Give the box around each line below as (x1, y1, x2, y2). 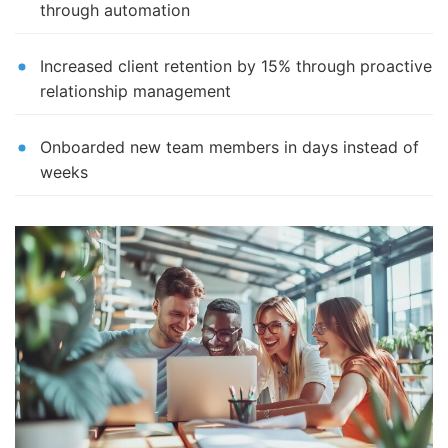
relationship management (40, 81, 231, 102)
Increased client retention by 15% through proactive (40, 56, 432, 77)
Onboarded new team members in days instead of (40, 137, 419, 158)
